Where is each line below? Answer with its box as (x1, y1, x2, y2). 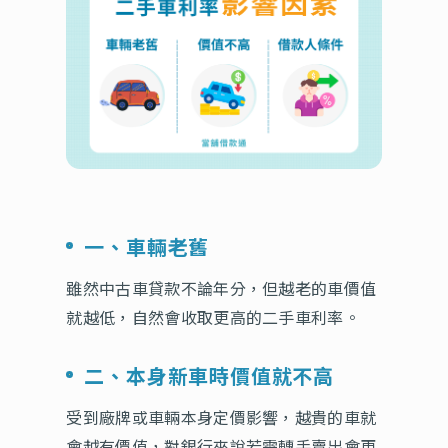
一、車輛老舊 (84, 232, 210, 262)
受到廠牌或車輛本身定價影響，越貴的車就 (66, 405, 377, 430)
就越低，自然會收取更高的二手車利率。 (66, 305, 361, 330)
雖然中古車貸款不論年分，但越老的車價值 (66, 276, 377, 301)
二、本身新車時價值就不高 (84, 361, 334, 391)
